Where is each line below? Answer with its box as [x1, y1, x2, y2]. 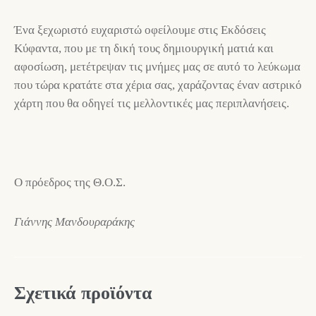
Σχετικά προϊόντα [14, 281, 152, 303]
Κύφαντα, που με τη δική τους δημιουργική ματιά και [14, 41, 274, 55]
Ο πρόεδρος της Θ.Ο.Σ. [14, 175, 126, 189]
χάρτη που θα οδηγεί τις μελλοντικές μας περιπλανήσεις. [14, 96, 289, 110]
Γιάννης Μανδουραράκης [14, 214, 135, 229]
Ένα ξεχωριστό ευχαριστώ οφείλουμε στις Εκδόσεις [14, 23, 266, 37]
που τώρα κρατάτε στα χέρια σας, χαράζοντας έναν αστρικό [14, 78, 302, 92]
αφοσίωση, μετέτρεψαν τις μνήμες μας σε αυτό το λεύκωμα [14, 59, 300, 73]
